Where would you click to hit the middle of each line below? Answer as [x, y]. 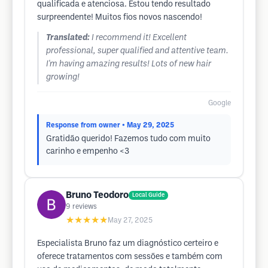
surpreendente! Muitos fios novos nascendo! [120, 18]
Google [220, 103]
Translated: [68, 38]
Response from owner [83, 125]
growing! [63, 77]
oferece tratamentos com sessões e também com [130, 257]
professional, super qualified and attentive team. [137, 51]
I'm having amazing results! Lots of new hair [129, 64]
